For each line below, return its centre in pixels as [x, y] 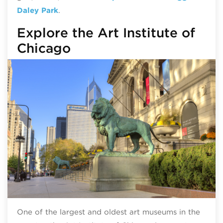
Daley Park [37, 10]
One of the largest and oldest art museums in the [108, 212]
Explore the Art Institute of [106, 32]
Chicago [44, 48]
